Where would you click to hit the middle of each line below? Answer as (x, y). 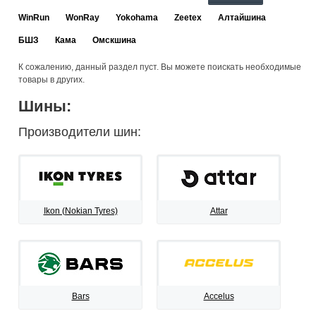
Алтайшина (242, 18)
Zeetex (188, 18)
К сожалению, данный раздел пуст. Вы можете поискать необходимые (160, 67)
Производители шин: (80, 132)
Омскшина (114, 40)
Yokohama (137, 18)
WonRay (83, 18)
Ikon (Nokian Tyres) (80, 211)
